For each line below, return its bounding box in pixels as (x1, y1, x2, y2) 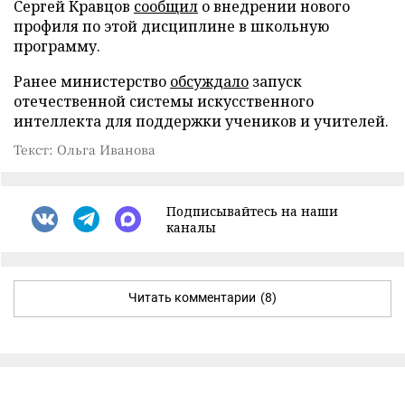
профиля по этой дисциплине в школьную (14, 15, 329, 36)
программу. (14, 35, 100, 56)
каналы (166, 218, 216, 236)
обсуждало (170, 71, 249, 91)
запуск (249, 71, 302, 91)
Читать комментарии (128, 289, 256, 305)
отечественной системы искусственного (14, 90, 314, 111)
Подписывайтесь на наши (166, 202, 338, 220)
